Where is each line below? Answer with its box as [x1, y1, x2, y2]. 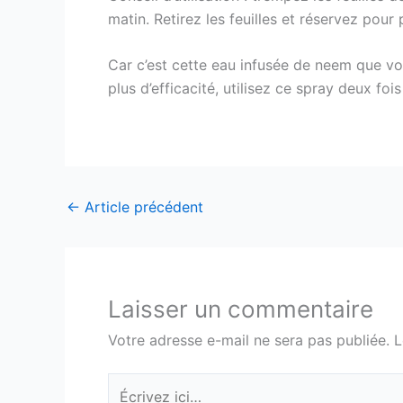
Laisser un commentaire [108, 294, 373, 323]
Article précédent [80, 197, 203, 216]
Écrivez [107, 374, 157, 393]
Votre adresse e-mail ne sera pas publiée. [108, 330, 390, 349]
